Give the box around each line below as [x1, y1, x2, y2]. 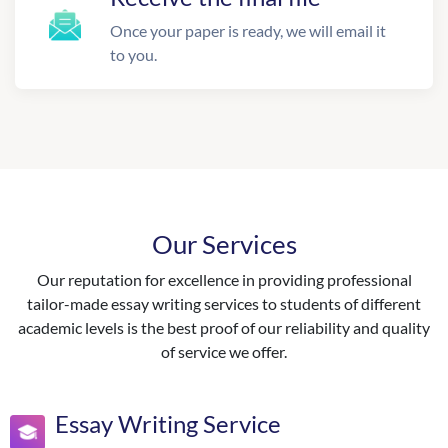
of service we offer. [161, 341, 287, 361]
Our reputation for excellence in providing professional [36, 269, 412, 289]
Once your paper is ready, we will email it [110, 20, 386, 40]
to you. [110, 44, 157, 64]
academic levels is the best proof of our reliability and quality [18, 317, 430, 337]
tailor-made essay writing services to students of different [27, 293, 421, 313]
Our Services [151, 227, 297, 260]
